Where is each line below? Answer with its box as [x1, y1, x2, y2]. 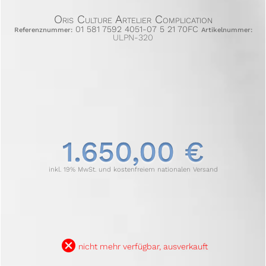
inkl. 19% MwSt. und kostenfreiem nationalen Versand [48, 166, 218, 174]
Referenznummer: [14, 26, 72, 34]
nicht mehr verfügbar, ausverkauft [78, 242, 208, 252]
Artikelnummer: [201, 26, 252, 34]
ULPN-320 [113, 32, 153, 42]
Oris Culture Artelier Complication [53, 12, 213, 26]
